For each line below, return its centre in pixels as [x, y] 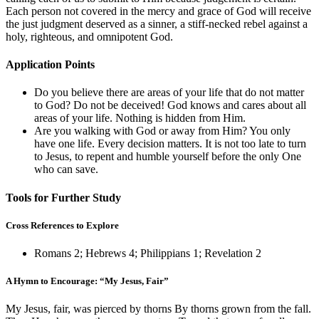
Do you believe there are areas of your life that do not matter [169, 93]
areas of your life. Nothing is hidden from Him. [140, 118]
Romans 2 [57, 253]
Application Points [50, 65]
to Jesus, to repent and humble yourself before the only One [168, 157]
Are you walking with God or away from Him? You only [162, 131]
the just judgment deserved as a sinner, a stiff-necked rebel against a [157, 23]
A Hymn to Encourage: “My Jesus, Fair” [87, 281]
